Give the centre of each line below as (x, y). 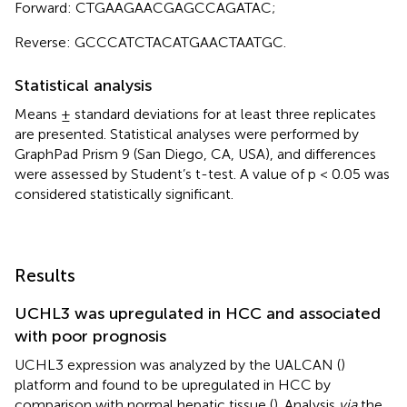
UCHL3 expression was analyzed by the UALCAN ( (178, 364)
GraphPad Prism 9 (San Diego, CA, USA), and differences (195, 154)
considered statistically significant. (124, 194)
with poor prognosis (90, 336)
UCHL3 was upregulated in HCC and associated (198, 313)
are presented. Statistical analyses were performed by (187, 134)
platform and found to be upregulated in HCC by (173, 384)
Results (45, 275)
